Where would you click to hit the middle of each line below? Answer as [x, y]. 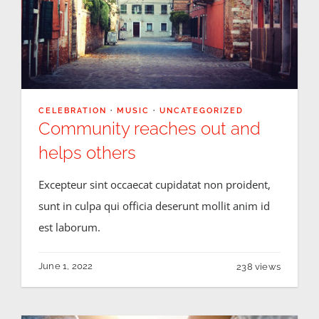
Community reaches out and [149, 128]
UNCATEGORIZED [201, 110]
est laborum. [69, 227]
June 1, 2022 [66, 266]
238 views [259, 266]
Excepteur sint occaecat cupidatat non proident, [154, 184]
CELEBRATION [72, 110]
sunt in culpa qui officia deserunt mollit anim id [154, 205]
